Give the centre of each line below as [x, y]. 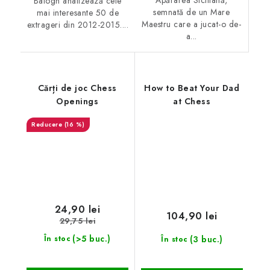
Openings [77, 102]
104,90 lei [192, 216]
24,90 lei [77, 210]
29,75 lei [77, 221]
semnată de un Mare [192, 12]
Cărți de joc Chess [77, 88]
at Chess [192, 102]
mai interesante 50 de [77, 13]
